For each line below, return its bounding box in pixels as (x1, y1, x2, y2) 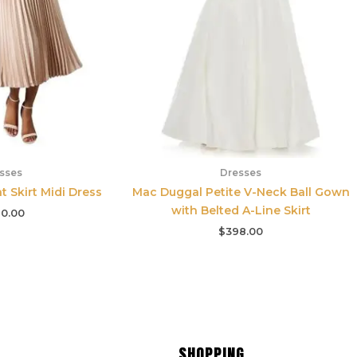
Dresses (220, 167, 261, 179)
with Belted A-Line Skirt (171, 203, 311, 218)
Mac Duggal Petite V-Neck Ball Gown (131, 185, 350, 200)
